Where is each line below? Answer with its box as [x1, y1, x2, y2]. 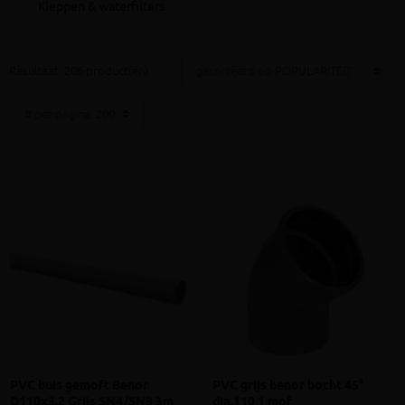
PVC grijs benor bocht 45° [212, 377, 363, 396]
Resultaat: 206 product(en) [9, 63, 148, 80]
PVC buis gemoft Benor [10, 377, 148, 396]
